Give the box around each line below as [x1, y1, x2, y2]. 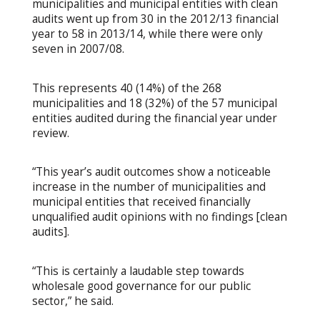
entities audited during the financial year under [31, 110, 277, 126]
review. [31, 125, 69, 141]
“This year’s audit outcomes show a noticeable [31, 164, 271, 180]
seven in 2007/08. [31, 41, 124, 56]
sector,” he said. [31, 294, 114, 309]
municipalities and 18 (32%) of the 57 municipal [31, 95, 277, 111]
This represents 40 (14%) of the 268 [31, 80, 221, 96]
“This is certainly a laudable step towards [31, 264, 244, 279]
